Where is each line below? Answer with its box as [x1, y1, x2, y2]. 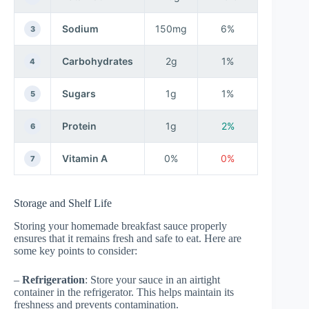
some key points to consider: [14, 244, 137, 257]
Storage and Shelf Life [14, 197, 112, 209]
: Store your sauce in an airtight [85, 273, 220, 286]
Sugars [62, 87, 96, 99]
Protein [62, 119, 97, 132]
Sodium [62, 22, 99, 34]
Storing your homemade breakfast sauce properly [14, 219, 227, 232]
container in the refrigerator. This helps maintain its [14, 286, 234, 298]
